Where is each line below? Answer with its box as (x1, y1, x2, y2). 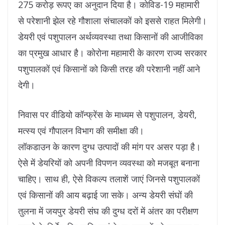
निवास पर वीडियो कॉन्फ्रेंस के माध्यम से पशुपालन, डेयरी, (18, 108, 197, 121)
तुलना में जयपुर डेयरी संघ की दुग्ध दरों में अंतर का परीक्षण (18, 205, 198, 217)
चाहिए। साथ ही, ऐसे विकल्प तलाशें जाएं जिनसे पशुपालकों (18, 173, 200, 185)
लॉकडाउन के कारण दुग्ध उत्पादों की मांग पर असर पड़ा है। (18, 141, 201, 153)
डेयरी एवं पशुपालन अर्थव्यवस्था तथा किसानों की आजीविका (18, 31, 203, 43)
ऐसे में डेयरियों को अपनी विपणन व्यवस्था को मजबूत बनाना (18, 157, 199, 169)
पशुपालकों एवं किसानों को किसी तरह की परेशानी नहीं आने (18, 63, 200, 75)
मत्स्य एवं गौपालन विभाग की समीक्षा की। (18, 125, 144, 137)
